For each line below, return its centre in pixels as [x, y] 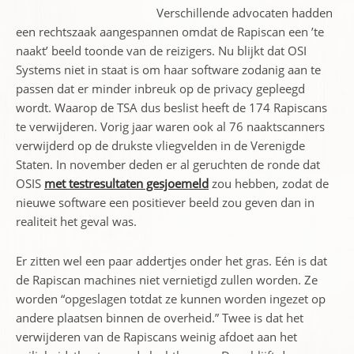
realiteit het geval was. [76, 221]
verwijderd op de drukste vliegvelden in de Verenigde [160, 145]
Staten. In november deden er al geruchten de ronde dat [168, 164]
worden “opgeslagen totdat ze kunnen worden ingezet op [171, 299]
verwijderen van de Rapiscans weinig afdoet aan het [156, 337]
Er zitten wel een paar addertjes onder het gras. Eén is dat [171, 261]
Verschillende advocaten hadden [245, 13]
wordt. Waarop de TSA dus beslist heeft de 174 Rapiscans [171, 107]
